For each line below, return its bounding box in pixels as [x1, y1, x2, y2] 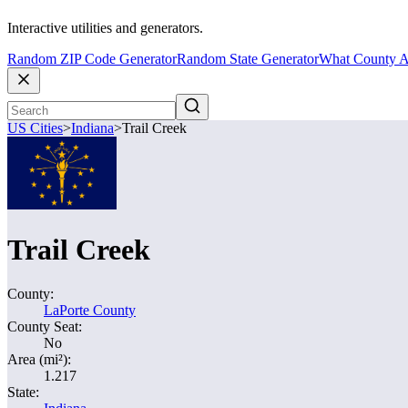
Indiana [71, 120, 114, 137]
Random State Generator [177, 51, 319, 67]
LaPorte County [44, 302, 136, 318]
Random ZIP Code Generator [7, 51, 177, 67]
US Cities [7, 120, 63, 137]
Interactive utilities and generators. [7, 20, 203, 36]
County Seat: [7, 319, 82, 334]
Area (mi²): [7, 352, 71, 367]
